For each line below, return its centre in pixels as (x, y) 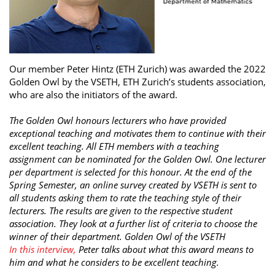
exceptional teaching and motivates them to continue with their (137, 133)
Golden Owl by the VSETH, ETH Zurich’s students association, (137, 81)
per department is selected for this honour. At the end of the (130, 172)
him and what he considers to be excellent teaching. (114, 262)
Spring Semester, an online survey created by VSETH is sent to (133, 184)
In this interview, (43, 249)
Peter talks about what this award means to (165, 249)
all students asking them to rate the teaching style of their (125, 197)
